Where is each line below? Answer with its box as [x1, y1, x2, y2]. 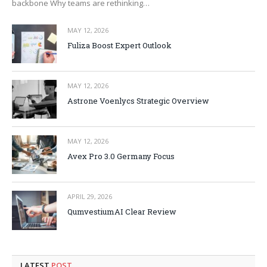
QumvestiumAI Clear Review [67, 206, 176, 218]
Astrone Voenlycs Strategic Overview [67, 95, 209, 106]
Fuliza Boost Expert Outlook [67, 39, 172, 51]
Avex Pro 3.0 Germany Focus [67, 151, 175, 162]
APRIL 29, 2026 [67, 192, 112, 201]
